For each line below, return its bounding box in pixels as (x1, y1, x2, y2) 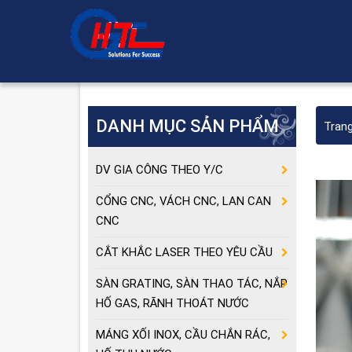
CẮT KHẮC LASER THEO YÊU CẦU (96, 245, 273, 259)
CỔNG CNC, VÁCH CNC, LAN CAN (96, 194, 271, 208)
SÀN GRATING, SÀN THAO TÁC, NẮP (96, 277, 288, 291)
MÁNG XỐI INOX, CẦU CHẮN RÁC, (96, 328, 270, 342)
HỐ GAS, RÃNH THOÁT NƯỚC (96, 296, 249, 310)
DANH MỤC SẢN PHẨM (96, 116, 279, 136)
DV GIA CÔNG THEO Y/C (96, 163, 223, 177)
